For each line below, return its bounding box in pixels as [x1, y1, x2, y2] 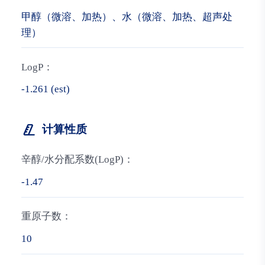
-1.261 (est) [21, 83, 70, 95]
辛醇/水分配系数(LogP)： [21, 153, 134, 165]
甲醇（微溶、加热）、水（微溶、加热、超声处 [21, 11, 232, 22]
